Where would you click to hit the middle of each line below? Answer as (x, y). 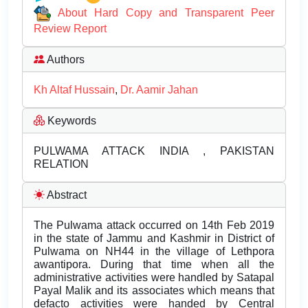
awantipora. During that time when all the (154, 265)
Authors (65, 60)
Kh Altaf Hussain (74, 90)
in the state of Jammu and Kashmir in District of (154, 239)
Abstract (66, 195)
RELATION (61, 164)
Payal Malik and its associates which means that (154, 291)
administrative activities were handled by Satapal (154, 278)
